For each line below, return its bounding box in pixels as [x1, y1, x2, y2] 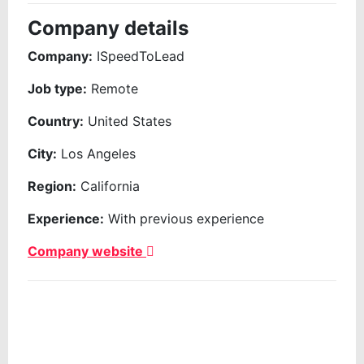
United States [88, 113, 171, 130]
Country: [28, 113, 84, 130]
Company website [28, 243, 146, 260]
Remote [91, 80, 138, 97]
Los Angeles [61, 145, 136, 162]
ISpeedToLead [97, 48, 184, 65]
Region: [28, 178, 76, 195]
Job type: [28, 80, 87, 97]
